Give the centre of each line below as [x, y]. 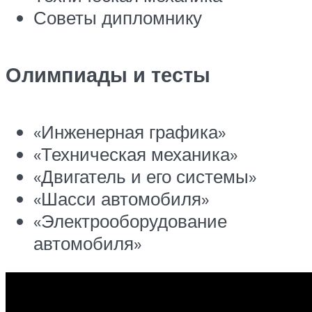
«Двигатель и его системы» [145, 176]
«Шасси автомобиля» [121, 198]
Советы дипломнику [118, 17]
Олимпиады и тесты [108, 74]
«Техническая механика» [135, 154]
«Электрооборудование [130, 220]
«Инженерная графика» [130, 131]
